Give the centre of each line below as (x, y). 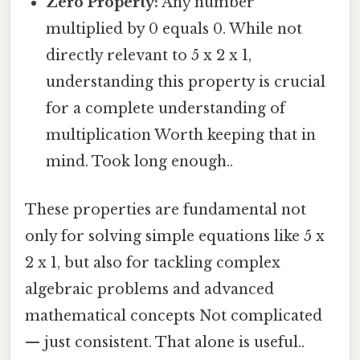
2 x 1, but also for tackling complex (153, 262)
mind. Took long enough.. (140, 162)
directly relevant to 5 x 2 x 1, (149, 56)
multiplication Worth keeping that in (181, 135)
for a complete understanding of (166, 109)
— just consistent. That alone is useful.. (165, 342)
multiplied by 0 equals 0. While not (174, 29)
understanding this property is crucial (186, 82)
